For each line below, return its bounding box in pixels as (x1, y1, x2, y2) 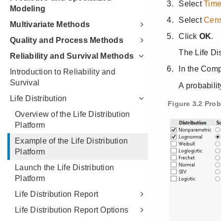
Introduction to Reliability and (10, 68, 115, 76)
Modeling (10, 4, 45, 13)
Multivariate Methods (10, 20, 90, 29)
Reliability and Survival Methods (10, 52, 134, 60)
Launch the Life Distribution (15, 163, 114, 172)
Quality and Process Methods (10, 36, 123, 44)
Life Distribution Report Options (15, 206, 128, 214)
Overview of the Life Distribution (15, 110, 130, 118)
